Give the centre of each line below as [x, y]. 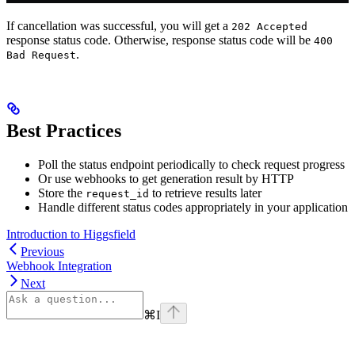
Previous [42, 252]
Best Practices [64, 131]
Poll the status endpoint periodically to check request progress [191, 165]
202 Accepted [269, 27]
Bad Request [41, 55]
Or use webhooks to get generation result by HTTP [166, 179]
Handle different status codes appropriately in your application [193, 208]
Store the [62, 193]
